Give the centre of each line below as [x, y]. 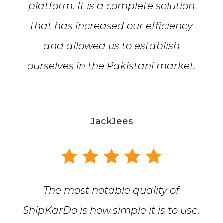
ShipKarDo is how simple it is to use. [111, 210]
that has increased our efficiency [111, 26]
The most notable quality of [111, 190]
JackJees [111, 122]
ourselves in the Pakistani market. [111, 66]
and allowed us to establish [111, 46]
